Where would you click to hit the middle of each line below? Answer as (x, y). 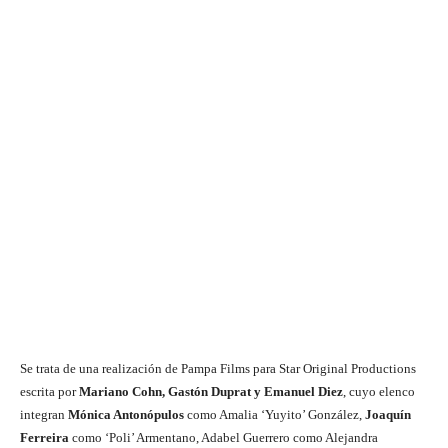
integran (44, 415)
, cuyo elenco (379, 392)
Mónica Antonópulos (126, 415)
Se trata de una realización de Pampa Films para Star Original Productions (218, 369)
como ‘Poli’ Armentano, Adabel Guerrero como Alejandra (223, 438)
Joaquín (388, 415)
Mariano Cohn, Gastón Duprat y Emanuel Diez (211, 392)
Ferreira (44, 438)
